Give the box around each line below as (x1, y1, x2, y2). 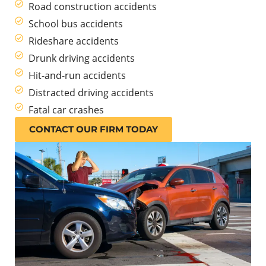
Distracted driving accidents (28, 86, 154, 100)
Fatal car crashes (28, 103, 104, 117)
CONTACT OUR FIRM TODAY (29, 123, 158, 135)
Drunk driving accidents (28, 52, 135, 65)
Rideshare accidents (28, 34, 119, 48)
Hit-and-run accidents (28, 69, 126, 83)
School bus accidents (28, 17, 123, 31)
